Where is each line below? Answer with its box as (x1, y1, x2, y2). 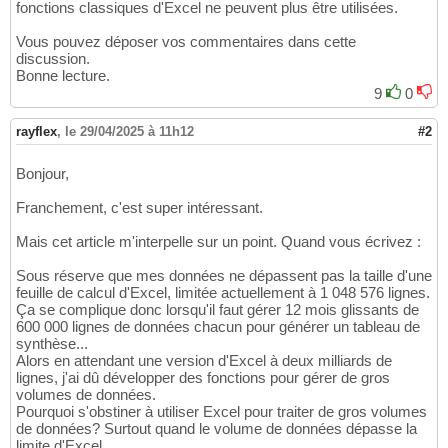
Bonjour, (16, 165, 69, 183)
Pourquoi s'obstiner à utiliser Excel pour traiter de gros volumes (16, 403, 427, 421)
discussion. (16, 50, 90, 68)
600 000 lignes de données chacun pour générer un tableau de (16, 318, 420, 336)
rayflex (16, 124, 57, 140)
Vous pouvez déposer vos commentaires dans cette (16, 33, 356, 51)
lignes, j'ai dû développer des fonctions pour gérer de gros (16, 369, 390, 387)
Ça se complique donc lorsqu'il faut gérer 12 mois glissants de (16, 301, 419, 319)
